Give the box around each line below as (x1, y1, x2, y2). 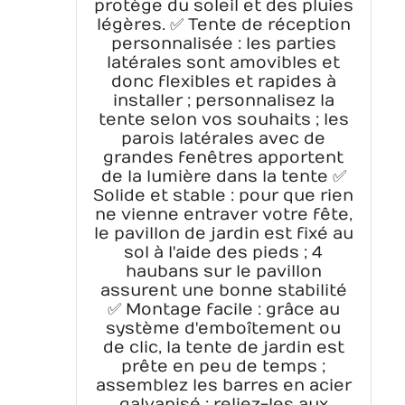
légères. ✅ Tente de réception (96, 15, 351, 35)
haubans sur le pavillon (125, 262, 322, 282)
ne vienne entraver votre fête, (94, 205, 353, 225)
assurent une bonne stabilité (99, 281, 347, 301)
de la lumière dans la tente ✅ (100, 167, 346, 187)
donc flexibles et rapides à (110, 72, 336, 92)
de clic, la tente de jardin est (102, 338, 344, 358)
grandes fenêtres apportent (103, 148, 344, 168)
